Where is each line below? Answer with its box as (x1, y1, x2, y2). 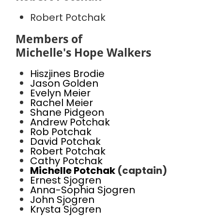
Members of (15, 31, 82, 47)
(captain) (117, 164, 167, 178)
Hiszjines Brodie (30, 67, 105, 81)
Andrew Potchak (30, 115, 110, 129)
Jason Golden (30, 77, 98, 91)
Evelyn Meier (30, 86, 91, 100)
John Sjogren (30, 193, 94, 207)
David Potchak (30, 135, 101, 149)
